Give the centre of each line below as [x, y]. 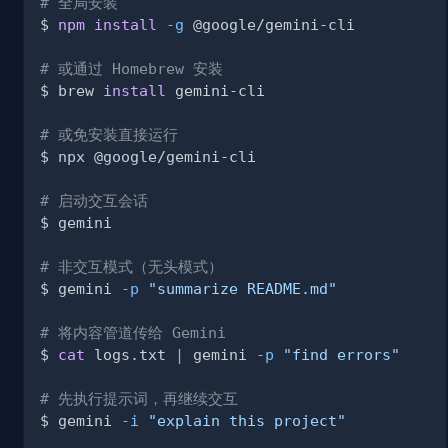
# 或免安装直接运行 [109, 135]
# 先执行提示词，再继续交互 [139, 399]
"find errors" [341, 355]
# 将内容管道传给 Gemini [133, 333]
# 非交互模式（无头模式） [131, 267]
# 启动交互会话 [94, 201]
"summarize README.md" [242, 289]
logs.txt [130, 355]
